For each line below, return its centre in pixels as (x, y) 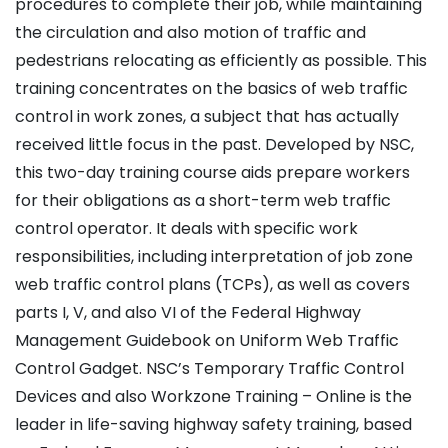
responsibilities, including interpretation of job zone (214, 257)
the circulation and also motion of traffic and (190, 33)
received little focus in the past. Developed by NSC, (214, 145)
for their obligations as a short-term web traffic (203, 201)
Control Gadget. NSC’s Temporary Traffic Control (209, 369)
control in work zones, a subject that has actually (207, 117)
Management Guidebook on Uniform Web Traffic (207, 341)
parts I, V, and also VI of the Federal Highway (188, 313)
